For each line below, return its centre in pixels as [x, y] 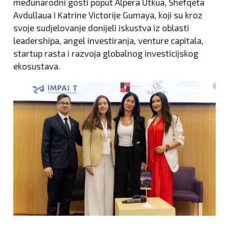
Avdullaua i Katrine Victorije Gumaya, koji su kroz [108, 15]
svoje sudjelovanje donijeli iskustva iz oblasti [101, 27]
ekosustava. [37, 66]
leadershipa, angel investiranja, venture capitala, [108, 40]
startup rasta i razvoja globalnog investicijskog [106, 53]
